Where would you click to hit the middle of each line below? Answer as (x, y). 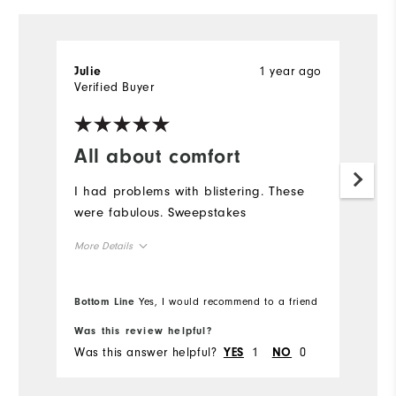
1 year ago (290, 72)
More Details (103, 246)
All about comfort (158, 157)
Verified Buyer (114, 88)
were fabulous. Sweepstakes (160, 213)
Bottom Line (105, 302)
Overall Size (111, 284)
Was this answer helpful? (146, 353)
